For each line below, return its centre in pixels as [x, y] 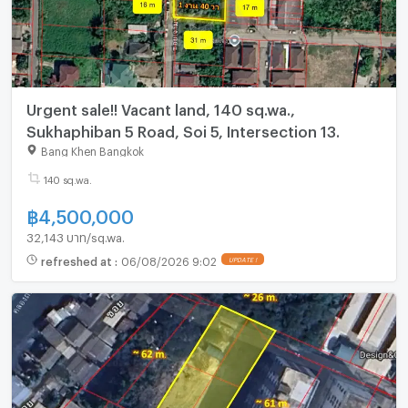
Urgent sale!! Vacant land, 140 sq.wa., [160, 107]
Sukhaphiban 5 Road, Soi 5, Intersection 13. [183, 128]
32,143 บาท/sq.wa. [75, 235]
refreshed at [77, 259]
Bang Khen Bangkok [92, 150]
